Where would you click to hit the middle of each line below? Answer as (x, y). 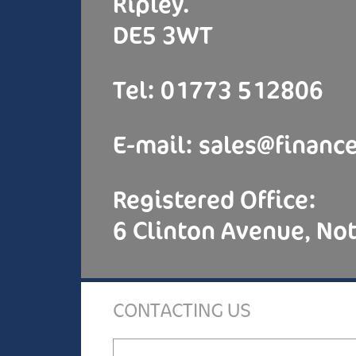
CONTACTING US (182, 311)
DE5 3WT (163, 36)
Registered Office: (215, 200)
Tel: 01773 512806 (218, 91)
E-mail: (156, 145)
